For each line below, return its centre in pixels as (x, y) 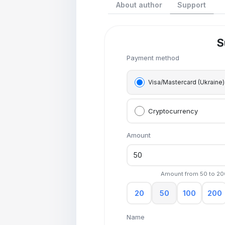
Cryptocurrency (173, 111)
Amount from (180, 174)
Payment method (153, 58)
